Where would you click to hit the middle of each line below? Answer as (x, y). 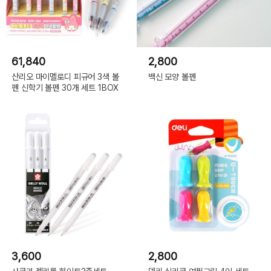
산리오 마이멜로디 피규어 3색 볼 (65, 76)
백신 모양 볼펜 (172, 76)
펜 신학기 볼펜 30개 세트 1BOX (65, 87)
